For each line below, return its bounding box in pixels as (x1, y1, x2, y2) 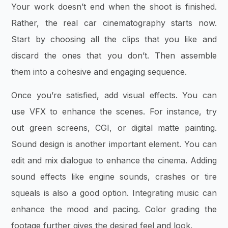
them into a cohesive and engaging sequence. (11, 66, 187, 77)
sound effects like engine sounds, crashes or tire (11, 172, 217, 182)
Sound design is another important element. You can (11, 139, 217, 150)
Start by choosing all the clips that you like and (11, 34, 217, 44)
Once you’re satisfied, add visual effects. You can (11, 90, 217, 101)
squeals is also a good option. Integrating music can (11, 188, 217, 198)
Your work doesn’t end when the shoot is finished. (11, 1, 217, 12)
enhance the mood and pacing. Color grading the (11, 204, 217, 215)
